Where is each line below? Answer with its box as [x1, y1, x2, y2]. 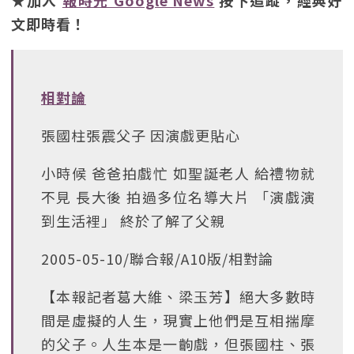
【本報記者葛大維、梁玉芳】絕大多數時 [41, 286, 315, 307]
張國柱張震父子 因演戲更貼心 [41, 125, 240, 145]
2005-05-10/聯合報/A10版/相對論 [41, 248, 273, 269]
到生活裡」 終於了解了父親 [41, 210, 225, 231]
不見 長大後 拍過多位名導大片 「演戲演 [41, 186, 315, 207]
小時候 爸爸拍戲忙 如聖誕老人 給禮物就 [41, 163, 315, 183]
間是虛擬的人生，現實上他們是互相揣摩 [41, 310, 315, 330]
